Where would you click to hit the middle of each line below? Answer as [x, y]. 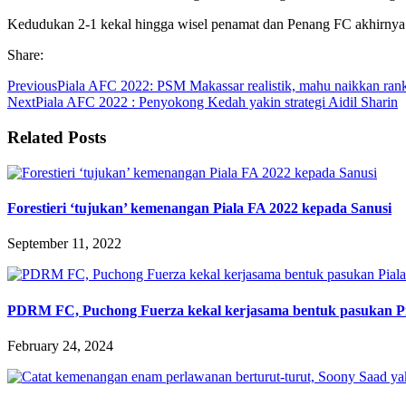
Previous [32, 86]
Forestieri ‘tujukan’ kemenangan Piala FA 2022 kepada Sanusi [199, 208]
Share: [25, 55]
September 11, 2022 [64, 244]
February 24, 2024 [60, 345]
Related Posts [57, 138]
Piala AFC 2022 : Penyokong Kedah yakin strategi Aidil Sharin [217, 102]
